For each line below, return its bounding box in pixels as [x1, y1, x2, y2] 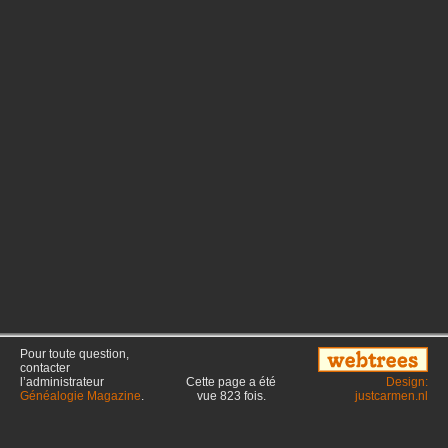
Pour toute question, [20, 347, 129, 361]
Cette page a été [186, 375, 276, 389]
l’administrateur [20, 375, 104, 389]
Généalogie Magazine [20, 389, 141, 403]
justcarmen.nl [355, 389, 428, 403]
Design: [386, 375, 428, 389]
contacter [20, 361, 70, 375]
